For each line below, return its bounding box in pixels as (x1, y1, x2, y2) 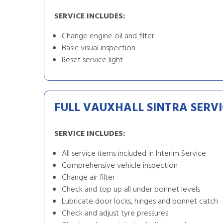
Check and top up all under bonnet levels (62, 183, 200, 196)
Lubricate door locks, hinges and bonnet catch (62, 195, 218, 208)
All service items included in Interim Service (62, 147, 206, 160)
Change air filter (62, 171, 115, 184)
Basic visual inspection (62, 42, 135, 55)
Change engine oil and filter (62, 30, 154, 43)
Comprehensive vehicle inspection (62, 159, 178, 172)
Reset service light (62, 54, 123, 67)
